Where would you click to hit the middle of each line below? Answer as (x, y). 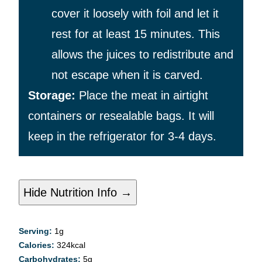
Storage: (52, 96)
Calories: (38, 245)
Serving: (37, 231)
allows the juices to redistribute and (142, 55)
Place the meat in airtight (144, 96)
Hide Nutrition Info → (78, 192)
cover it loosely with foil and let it (135, 14)
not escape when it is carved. (127, 75)
